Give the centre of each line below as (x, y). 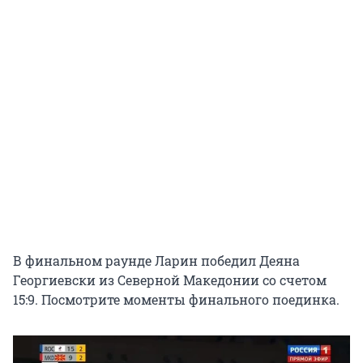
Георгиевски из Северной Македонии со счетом (170, 280)
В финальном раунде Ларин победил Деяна (156, 260)
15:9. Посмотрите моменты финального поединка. (176, 299)
